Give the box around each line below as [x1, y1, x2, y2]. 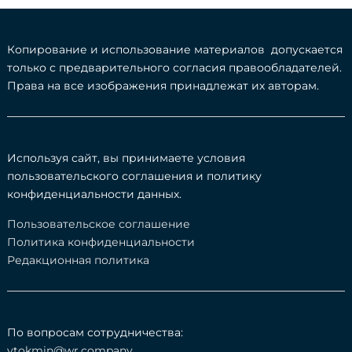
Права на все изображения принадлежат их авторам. [7, 79, 319, 93]
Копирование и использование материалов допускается [7, 42, 343, 57]
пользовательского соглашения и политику [7, 169, 262, 184]
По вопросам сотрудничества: [7, 325, 186, 340]
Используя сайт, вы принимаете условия [7, 151, 245, 166]
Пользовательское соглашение [7, 216, 190, 231]
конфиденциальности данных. [7, 187, 181, 202]
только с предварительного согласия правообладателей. [7, 60, 342, 75]
